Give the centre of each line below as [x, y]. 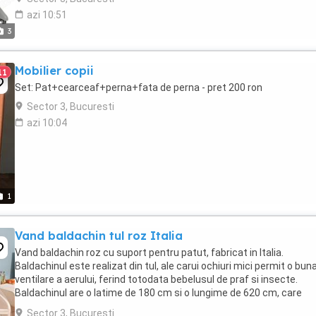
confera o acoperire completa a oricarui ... [108, 306]
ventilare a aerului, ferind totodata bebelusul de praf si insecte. [156, 279]
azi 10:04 [47, 123]
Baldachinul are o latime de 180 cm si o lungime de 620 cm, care [158, 293]
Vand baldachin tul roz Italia [99, 236]
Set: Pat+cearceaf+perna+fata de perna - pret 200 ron [139, 87]
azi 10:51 [47, 15]
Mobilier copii [54, 71]
